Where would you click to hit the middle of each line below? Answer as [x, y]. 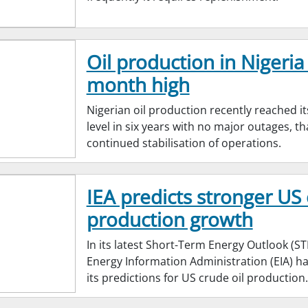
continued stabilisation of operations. [184, 144]
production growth [169, 220]
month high [138, 86]
